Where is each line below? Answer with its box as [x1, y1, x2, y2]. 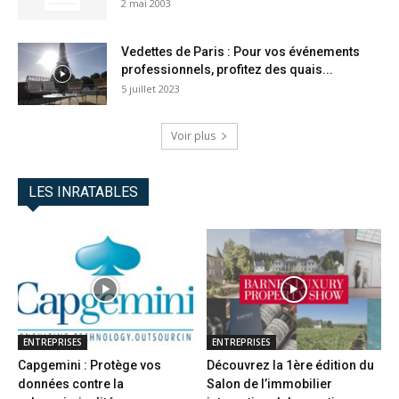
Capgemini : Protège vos [18, 357, 161, 372]
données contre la [18, 376, 124, 391]
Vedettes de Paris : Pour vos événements [121, 45, 360, 60]
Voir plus [171, 128, 216, 144]
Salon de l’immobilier [206, 376, 332, 391]
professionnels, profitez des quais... [121, 62, 333, 77]
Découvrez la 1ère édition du [206, 357, 374, 372]
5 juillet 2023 [121, 82, 180, 96]
